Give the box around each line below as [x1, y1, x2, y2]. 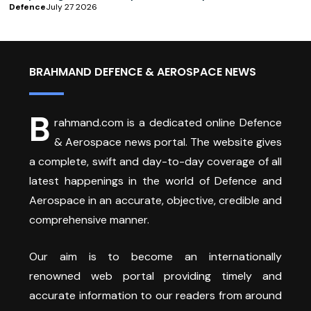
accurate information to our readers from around [29, 288, 282, 303]
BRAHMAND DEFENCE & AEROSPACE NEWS [29, 64, 256, 81]
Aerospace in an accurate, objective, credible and [29, 193, 282, 208]
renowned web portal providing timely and [29, 269, 282, 284]
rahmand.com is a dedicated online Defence [53, 115, 282, 131]
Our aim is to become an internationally [29, 249, 282, 264]
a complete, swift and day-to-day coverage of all [29, 154, 282, 169]
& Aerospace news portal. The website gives [53, 135, 282, 150]
